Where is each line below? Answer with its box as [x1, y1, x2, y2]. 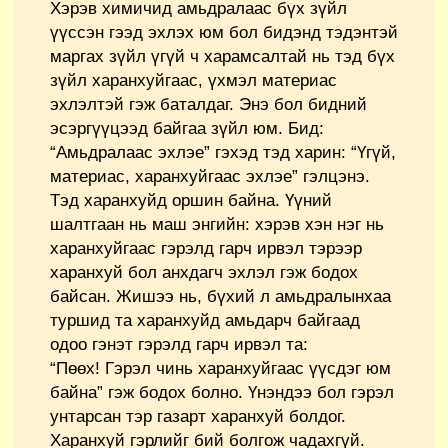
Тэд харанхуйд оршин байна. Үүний [50, 191, 332, 211]
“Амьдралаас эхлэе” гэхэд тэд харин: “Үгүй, [50, 143, 396, 163]
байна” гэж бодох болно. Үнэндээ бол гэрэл [50, 383, 394, 403]
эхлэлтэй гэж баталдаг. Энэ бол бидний [50, 95, 367, 115]
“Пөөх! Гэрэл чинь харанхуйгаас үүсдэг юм [50, 359, 391, 379]
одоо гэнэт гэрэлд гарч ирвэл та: [50, 335, 308, 355]
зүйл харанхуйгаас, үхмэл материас [50, 71, 337, 91]
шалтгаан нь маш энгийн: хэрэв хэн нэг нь [50, 215, 384, 235]
